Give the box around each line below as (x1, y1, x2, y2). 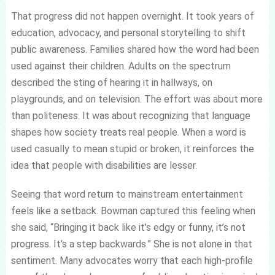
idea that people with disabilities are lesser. (10, 159, 197, 171)
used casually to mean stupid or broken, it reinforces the (10, 142, 254, 155)
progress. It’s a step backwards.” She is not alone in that (10, 238, 252, 250)
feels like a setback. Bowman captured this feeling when (10, 204, 255, 217)
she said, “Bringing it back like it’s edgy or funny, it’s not (10, 221, 246, 233)
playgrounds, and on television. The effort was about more (10, 93, 263, 105)
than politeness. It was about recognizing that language (10, 109, 250, 122)
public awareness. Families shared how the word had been (10, 43, 259, 55)
